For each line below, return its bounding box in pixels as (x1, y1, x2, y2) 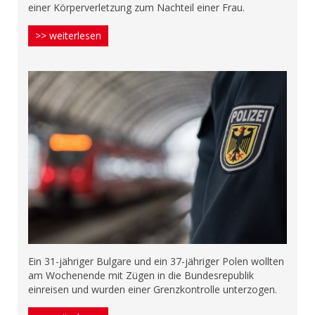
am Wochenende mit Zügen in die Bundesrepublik (28, 268, 254, 282)
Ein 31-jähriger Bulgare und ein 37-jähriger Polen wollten (28, 254, 284, 268)
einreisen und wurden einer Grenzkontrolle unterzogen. (28, 282, 277, 296)
